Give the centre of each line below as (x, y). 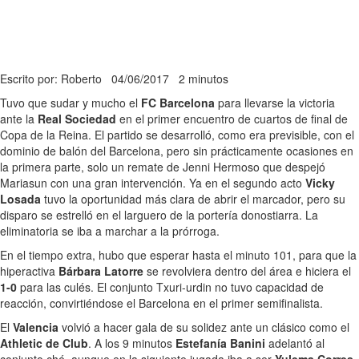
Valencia (36, 327)
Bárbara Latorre (101, 271)
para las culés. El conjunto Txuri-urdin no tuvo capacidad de (170, 287)
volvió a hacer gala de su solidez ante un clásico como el (204, 327)
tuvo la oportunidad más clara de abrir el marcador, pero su (193, 199)
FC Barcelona (178, 103)
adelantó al (295, 343)
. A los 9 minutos (132, 343)
